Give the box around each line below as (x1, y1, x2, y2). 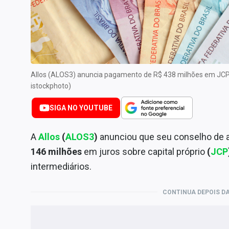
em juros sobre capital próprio (84, 146, 205, 157)
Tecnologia (10, 33, 49, 42)
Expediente (10, 90, 49, 100)
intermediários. (31, 161, 91, 172)
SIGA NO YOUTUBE (50, 103, 112, 112)
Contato (10, 107, 38, 116)
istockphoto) (31, 81, 71, 90)
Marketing (10, 17, 44, 26)
